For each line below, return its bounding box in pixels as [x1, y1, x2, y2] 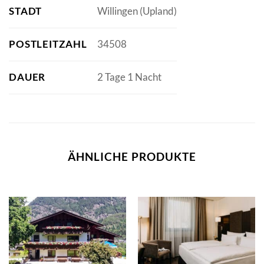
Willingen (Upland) [97, 5, 177, 18]
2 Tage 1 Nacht [97, 71, 161, 84]
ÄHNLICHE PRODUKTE [68, 149, 196, 163]
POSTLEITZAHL [9, 37, 87, 50]
